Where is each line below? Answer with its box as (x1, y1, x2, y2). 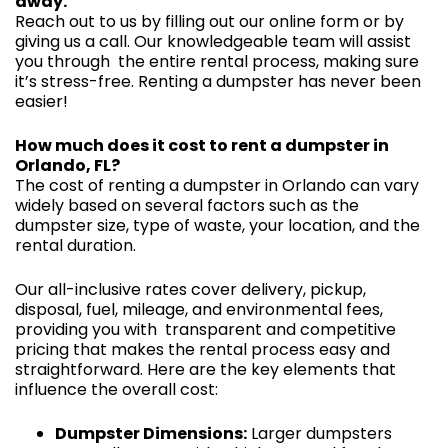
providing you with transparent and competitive (15, 317, 396, 341)
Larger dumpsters (247, 421, 392, 445)
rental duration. (15, 233, 136, 257)
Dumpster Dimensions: (55, 421, 247, 445)
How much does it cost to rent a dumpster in (15, 133, 389, 157)
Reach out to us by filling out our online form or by (15, 9, 404, 33)
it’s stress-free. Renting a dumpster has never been (15, 69, 421, 93)
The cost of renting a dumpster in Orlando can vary (15, 173, 419, 197)
